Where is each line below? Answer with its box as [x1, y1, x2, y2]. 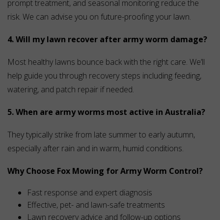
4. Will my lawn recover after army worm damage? [7, 34, 207, 45]
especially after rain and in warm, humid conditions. [7, 143, 184, 154]
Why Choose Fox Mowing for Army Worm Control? [7, 165, 203, 177]
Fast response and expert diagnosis [27, 187, 152, 198]
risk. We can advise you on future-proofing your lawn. [7, 11, 191, 23]
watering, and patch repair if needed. [7, 84, 134, 95]
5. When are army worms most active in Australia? [7, 107, 205, 118]
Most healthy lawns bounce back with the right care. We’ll [7, 56, 205, 68]
